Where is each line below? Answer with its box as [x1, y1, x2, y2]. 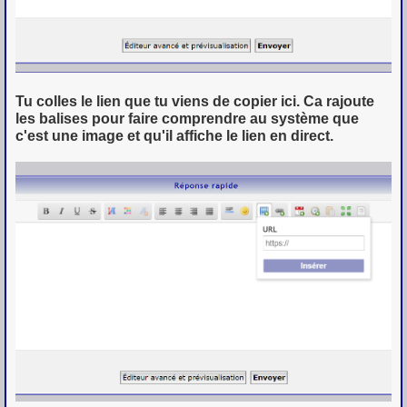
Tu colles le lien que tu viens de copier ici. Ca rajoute [15, 93, 374, 109]
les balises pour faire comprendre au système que [15, 110, 359, 126]
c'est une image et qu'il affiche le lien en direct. [15, 127, 333, 144]
